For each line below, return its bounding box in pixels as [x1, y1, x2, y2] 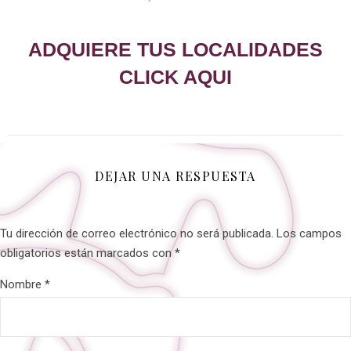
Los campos [277, 226, 342, 241]
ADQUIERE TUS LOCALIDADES [28, 38, 323, 61]
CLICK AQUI [119, 66, 232, 89]
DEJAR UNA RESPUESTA [95, 168, 256, 185]
